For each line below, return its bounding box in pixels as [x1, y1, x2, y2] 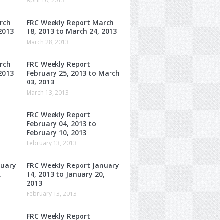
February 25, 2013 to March [27, 68, 120, 78]
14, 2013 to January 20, [27, 169, 105, 179]
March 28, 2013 [27, 37, 69, 46]
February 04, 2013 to [27, 118, 96, 128]
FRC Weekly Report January [27, 160, 119, 170]
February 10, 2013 [27, 127, 86, 137]
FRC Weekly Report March [27, 17, 114, 27]
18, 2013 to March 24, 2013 [27, 26, 117, 36]
